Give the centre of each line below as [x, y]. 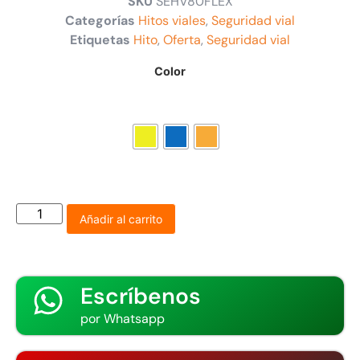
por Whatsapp [123, 319]
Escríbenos [141, 297]
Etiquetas [100, 40]
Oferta [182, 40]
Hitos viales [172, 21]
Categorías [100, 21]
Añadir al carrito [121, 219]
